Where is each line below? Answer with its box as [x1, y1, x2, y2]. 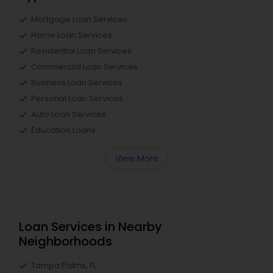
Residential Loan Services [31, 45, 132, 57]
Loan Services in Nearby [19, 218, 162, 235]
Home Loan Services [31, 29, 112, 41]
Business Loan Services [31, 77, 122, 88]
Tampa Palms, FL [31, 260, 96, 271]
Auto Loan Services [31, 108, 106, 120]
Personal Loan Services [31, 93, 123, 104]
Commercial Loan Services [31, 61, 138, 73]
